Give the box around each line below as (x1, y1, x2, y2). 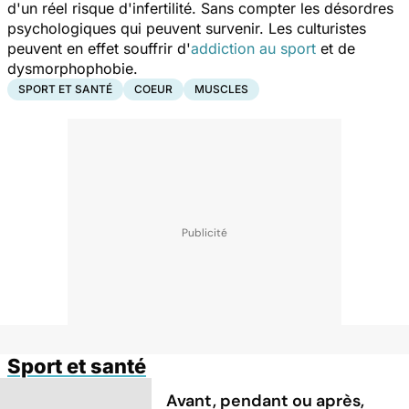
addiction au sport (191, 38, 316, 58)
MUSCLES (194, 81, 248, 96)
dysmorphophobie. (7, 58, 138, 78)
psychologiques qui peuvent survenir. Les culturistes (7, 18, 366, 37)
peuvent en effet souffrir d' (7, 38, 191, 58)
